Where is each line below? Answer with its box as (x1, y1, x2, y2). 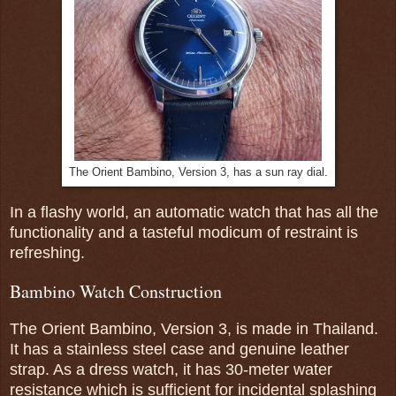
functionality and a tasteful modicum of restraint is (10, 224, 358, 242)
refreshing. (10, 244, 85, 263)
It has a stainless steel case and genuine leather (10, 340, 349, 359)
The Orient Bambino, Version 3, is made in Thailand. (10, 320, 378, 339)
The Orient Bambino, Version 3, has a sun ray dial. (68, 166, 328, 179)
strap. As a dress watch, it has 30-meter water (10, 361, 332, 379)
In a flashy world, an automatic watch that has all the (10, 203, 378, 222)
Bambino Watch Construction (10, 279, 222, 304)
